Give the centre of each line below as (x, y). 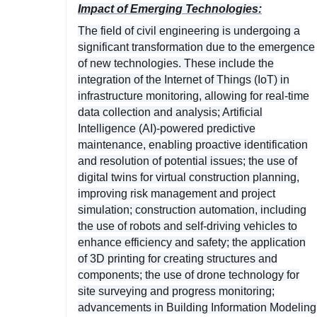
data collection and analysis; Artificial (170, 112)
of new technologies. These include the (176, 63)
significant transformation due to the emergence (196, 47)
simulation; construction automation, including (192, 209)
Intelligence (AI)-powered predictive (167, 128)
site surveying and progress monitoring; (176, 291)
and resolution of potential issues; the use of (188, 161)
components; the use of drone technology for (189, 275)
